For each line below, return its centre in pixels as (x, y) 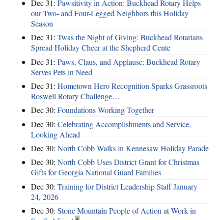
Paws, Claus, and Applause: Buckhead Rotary (129, 61)
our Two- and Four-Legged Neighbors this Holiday (110, 13)
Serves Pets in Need (62, 72)
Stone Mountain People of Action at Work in (127, 211)
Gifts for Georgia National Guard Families (96, 172)
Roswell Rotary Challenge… (75, 96)
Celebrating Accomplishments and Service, (124, 124)
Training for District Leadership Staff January (127, 186)
